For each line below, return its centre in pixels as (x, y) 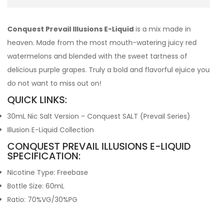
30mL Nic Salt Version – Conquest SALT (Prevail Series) (99, 116)
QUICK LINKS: (37, 100)
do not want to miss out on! (54, 83)
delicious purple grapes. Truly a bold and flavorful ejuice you (108, 70)
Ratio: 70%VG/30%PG (42, 200)
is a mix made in (162, 29)
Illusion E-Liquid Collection (51, 130)
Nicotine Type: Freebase (48, 172)
